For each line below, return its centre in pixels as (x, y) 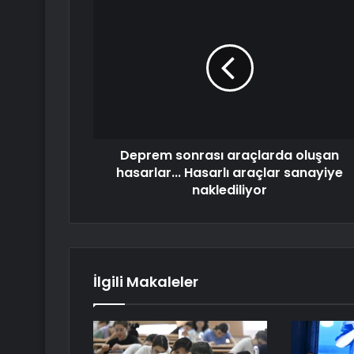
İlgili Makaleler (146, 282)
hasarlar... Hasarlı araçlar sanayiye (230, 173)
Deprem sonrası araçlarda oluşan (230, 156)
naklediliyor (230, 190)
